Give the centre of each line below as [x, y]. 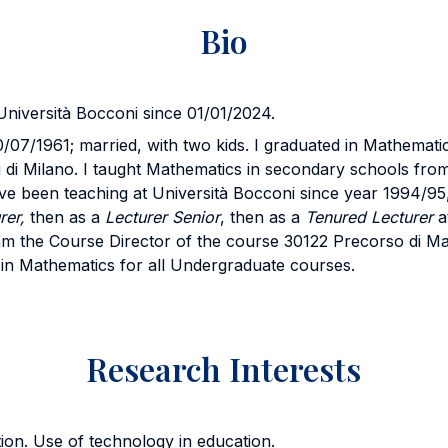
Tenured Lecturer [368, 217]
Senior [195, 217]
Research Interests [224, 368]
